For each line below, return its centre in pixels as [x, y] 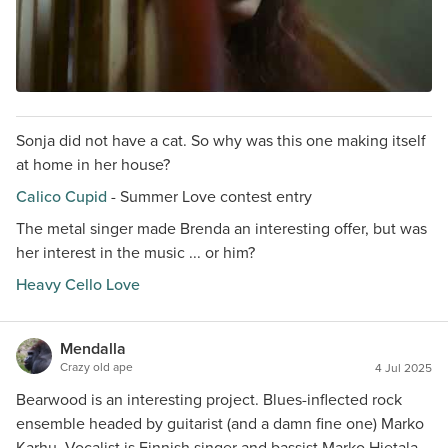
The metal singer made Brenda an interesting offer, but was [221, 228]
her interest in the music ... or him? [135, 252]
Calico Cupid [61, 196]
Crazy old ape [96, 367]
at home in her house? [93, 164]
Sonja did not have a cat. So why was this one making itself [221, 140]
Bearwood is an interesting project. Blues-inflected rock [209, 399]
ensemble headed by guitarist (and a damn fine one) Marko [220, 423]
